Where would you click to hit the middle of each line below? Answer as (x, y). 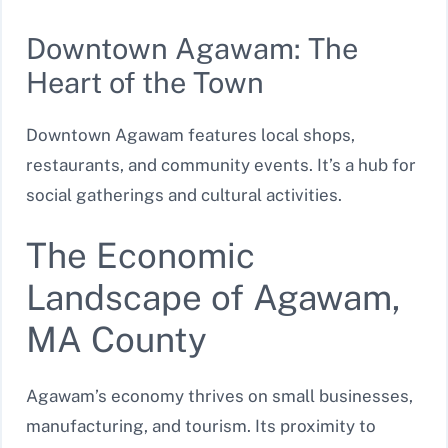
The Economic (140, 256)
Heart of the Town (145, 82)
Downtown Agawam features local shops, (190, 134)
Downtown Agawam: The (192, 48)
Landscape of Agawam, (213, 298)
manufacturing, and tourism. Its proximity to (201, 426)
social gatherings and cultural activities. (184, 194)
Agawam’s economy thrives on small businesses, (219, 396)
